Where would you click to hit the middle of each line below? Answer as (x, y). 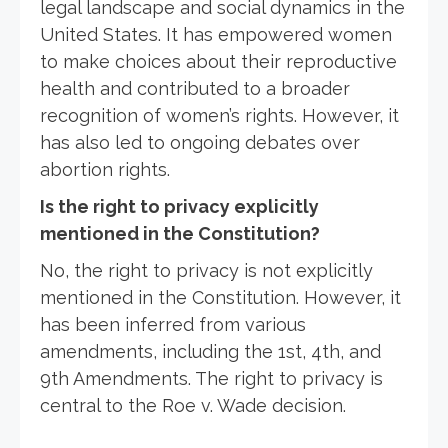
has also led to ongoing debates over (200, 142)
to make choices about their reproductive (218, 61)
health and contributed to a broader (195, 88)
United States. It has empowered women (216, 34)
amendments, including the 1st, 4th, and (210, 351)
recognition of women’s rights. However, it (219, 115)
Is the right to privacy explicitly (179, 206)
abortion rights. (105, 169)
